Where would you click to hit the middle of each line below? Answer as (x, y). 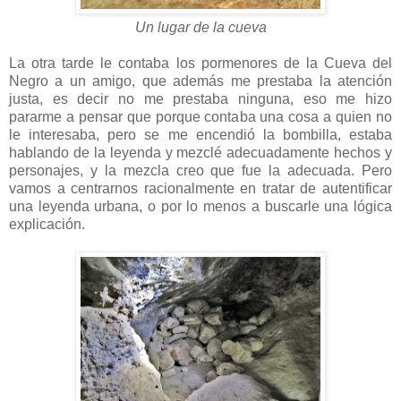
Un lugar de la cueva (200, 27)
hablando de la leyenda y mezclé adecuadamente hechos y (200, 152)
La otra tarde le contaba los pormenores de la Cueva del (200, 63)
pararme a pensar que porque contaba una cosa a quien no (200, 116)
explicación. (47, 224)
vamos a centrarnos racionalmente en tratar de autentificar (200, 188)
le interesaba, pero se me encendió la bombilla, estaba (200, 134)
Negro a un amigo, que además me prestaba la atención (200, 81)
